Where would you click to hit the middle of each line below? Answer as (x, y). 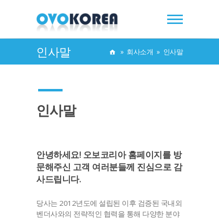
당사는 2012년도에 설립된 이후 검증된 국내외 (109, 203)
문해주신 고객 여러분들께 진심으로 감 (109, 166)
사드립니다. (58, 179)
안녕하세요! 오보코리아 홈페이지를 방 (109, 154)
